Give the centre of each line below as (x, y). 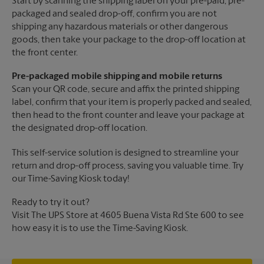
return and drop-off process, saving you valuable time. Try (128, 166)
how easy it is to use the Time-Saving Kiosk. (100, 229)
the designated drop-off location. (80, 129)
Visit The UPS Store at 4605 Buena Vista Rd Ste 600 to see (128, 216)
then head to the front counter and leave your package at (128, 116)
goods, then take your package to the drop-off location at (129, 40)
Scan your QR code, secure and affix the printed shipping (126, 90)
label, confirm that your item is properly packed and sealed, (132, 103)
